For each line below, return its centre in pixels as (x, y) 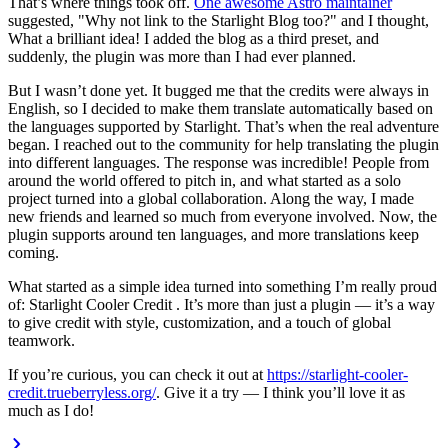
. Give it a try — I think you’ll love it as (280, 392)
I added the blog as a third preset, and (259, 38)
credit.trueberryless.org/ (82, 392)
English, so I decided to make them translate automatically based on (220, 108)
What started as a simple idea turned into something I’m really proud (222, 286)
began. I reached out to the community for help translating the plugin (223, 144)
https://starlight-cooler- (337, 374)
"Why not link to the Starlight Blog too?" (207, 20)
